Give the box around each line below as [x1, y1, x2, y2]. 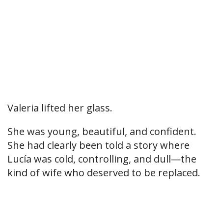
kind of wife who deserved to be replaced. [7, 166, 200, 180]
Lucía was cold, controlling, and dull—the [7, 152, 196, 166]
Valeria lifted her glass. [7, 101, 112, 115]
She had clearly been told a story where [7, 138, 190, 152]
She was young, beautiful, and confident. [7, 125, 196, 138]
